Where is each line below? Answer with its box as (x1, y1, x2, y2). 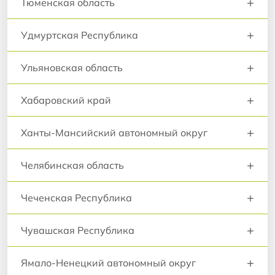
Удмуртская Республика (21, 28, 138, 41)
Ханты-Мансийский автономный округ (21, 126, 207, 139)
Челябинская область (21, 158, 124, 171)
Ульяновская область (21, 61, 123, 74)
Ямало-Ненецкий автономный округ (21, 256, 196, 269)
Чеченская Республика (21, 191, 132, 204)
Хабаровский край (21, 93, 111, 106)
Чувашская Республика (21, 223, 134, 236)
